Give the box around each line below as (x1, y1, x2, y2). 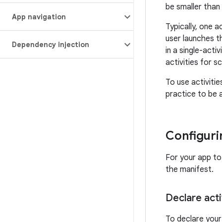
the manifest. (166, 165, 214, 174)
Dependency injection (12, 40, 89, 49)
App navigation (12, 12, 66, 21)
